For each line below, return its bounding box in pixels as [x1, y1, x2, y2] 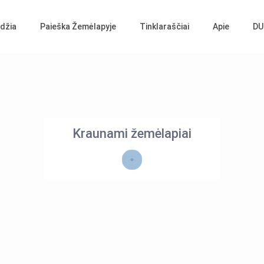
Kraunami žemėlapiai [72, 126, 192, 141]
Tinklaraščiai [139, 22, 189, 32]
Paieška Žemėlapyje [39, 22, 116, 32]
